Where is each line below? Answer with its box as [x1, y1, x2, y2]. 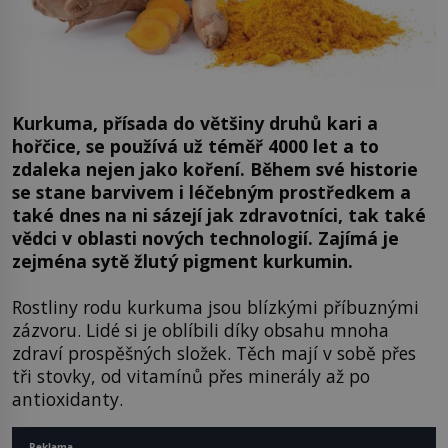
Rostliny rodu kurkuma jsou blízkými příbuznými [12, 294, 419, 319]
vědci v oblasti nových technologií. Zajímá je [12, 226, 399, 251]
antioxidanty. [12, 386, 123, 411]
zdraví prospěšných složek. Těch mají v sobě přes [12, 340, 416, 365]
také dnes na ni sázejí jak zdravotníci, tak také [12, 203, 426, 228]
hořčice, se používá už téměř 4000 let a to [12, 134, 379, 159]
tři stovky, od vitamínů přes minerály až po [12, 363, 370, 388]
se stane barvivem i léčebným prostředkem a [12, 180, 411, 205]
